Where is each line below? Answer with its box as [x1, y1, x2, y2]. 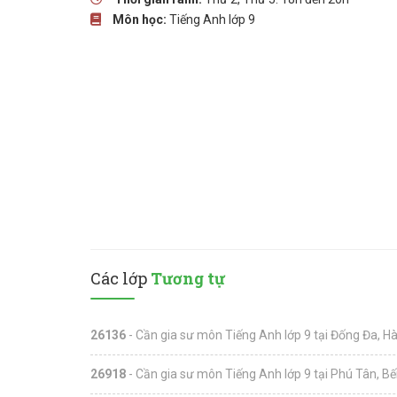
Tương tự [151, 268, 225, 290]
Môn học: [113, 12, 167, 27]
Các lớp [90, 268, 151, 290]
